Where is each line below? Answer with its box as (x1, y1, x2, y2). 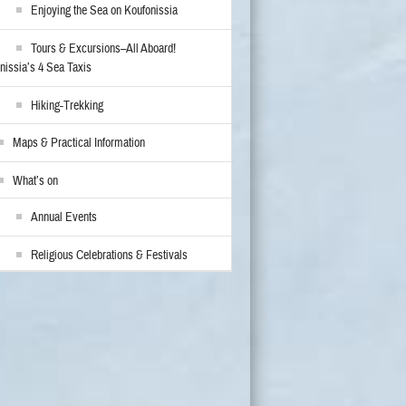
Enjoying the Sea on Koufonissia (31, 3, 179, 19)
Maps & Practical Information (13, 135, 146, 151)
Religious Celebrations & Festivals (31, 247, 188, 264)
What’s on (13, 173, 59, 189)
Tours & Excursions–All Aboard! (31, 41, 177, 57)
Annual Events (31, 209, 98, 226)
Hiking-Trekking (31, 98, 104, 114)
